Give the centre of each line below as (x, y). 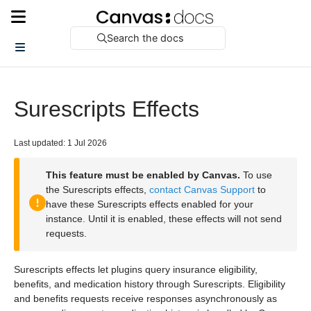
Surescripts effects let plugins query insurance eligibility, (136, 269)
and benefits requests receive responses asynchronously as (145, 299)
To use (256, 175)
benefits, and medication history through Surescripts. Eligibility (150, 284)
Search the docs (146, 38)
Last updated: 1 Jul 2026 (60, 143)
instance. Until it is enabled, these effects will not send (164, 219)
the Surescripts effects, (98, 190)
